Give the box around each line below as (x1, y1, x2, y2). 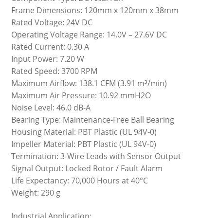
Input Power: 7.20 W (11, 54, 84, 65)
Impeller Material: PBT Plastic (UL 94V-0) (11, 139, 156, 150)
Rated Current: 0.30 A (11, 41, 89, 53)
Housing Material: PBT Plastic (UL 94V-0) (11, 127, 157, 138)
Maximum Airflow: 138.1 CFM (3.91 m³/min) (11, 78, 167, 89)
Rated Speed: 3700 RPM (11, 66, 97, 77)
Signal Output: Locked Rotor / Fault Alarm (11, 163, 163, 174)
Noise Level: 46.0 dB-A (11, 102, 91, 113)
